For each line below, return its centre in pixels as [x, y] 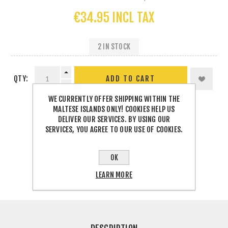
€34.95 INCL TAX [114, 17]
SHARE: [80, 144]
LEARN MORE [114, 175]
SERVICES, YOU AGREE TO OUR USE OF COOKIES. [114, 129]
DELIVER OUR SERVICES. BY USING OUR [114, 119]
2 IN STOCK [114, 47]
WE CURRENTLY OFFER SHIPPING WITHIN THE [114, 99]
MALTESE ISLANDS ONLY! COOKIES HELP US [114, 109]
